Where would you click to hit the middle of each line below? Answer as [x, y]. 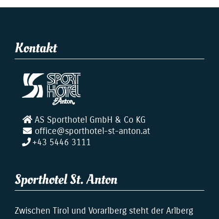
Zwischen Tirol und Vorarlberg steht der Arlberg [104, 210]
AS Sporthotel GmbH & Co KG [90, 120]
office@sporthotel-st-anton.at [92, 131]
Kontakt [36, 48]
